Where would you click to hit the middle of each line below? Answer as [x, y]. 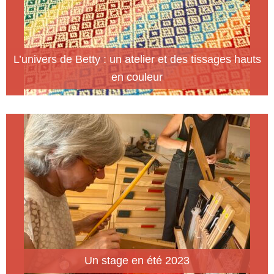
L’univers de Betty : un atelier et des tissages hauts [137, 60]
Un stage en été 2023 [137, 261]
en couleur [137, 77]
